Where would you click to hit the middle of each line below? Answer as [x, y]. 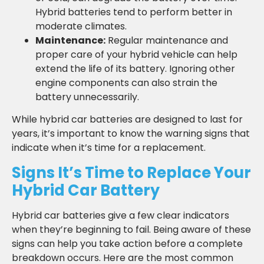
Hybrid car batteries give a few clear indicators [121, 215]
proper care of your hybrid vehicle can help [136, 55]
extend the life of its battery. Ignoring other [135, 69]
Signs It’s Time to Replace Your [131, 172]
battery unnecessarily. [87, 97]
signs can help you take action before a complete [127, 243]
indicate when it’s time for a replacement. [109, 148]
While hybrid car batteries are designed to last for [127, 120]
